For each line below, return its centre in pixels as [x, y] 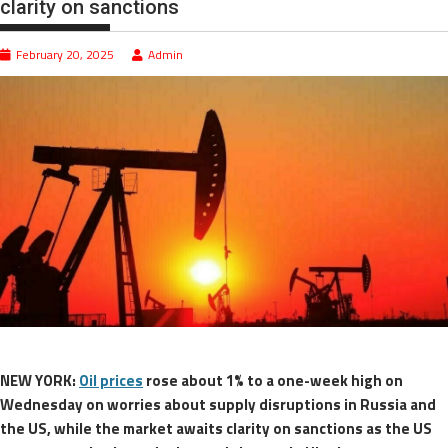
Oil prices [111, 381]
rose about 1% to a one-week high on [273, 381]
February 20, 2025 [65, 54]
